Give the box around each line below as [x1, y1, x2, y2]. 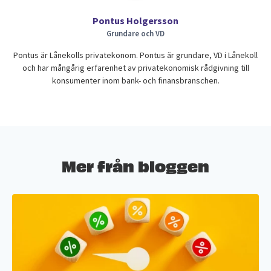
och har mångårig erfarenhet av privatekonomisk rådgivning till [22, 62, 249, 73]
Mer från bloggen [62, 153, 209, 176]
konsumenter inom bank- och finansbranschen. [51, 75, 220, 86]
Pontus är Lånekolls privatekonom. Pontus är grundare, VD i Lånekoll [13, 50, 258, 60]
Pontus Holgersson [93, 15, 178, 27]
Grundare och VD [106, 28, 165, 38]
